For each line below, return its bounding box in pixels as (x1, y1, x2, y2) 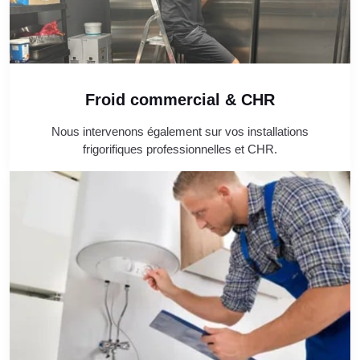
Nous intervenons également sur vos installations (51, 125, 309, 139)
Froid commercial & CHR (85, 91, 275, 109)
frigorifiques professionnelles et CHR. (83, 142, 277, 157)
